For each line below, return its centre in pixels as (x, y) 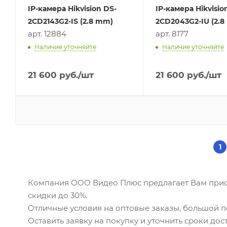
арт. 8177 (172, 33)
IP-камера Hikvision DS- (72, 8)
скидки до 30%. (58, 195)
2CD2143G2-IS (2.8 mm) (70, 21)
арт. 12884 (47, 33)
